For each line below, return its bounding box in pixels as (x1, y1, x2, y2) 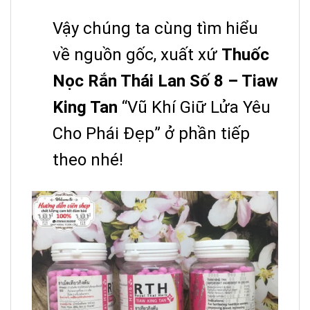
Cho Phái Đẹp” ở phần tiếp (53, 124, 250, 144)
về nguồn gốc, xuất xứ (53, 45, 221, 65)
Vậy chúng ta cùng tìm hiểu (53, 19, 258, 39)
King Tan (53, 98, 118, 118)
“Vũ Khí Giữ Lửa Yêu (118, 98, 271, 118)
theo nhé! (53, 150, 123, 170)
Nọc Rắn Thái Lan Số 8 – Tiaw (53, 71, 278, 91)
